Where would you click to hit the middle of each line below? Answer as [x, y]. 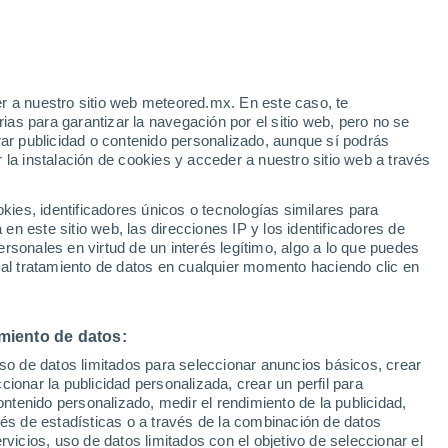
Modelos [272, 188]
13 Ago [366, 291]
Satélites [203, 188]
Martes [136, 267]
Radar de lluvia [113, 188]
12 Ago [251, 291]
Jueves [366, 267]
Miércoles [251, 267]
